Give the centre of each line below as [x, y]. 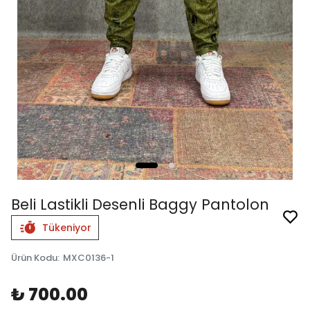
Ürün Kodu [34, 258]
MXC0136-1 [89, 258]
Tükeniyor [67, 228]
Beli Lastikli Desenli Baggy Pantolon [140, 205]
